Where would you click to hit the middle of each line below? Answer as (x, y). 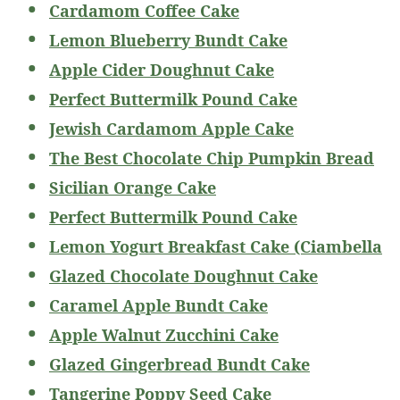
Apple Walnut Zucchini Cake (164, 334)
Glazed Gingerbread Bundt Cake (179, 364)
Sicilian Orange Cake (133, 187)
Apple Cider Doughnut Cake (162, 69)
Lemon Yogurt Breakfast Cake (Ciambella (216, 246)
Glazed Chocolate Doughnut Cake (183, 275)
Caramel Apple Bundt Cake (158, 305)
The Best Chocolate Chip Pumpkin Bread (212, 158)
